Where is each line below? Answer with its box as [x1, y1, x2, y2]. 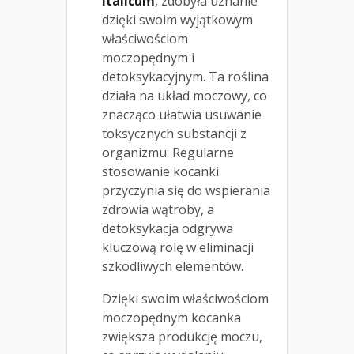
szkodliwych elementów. [102, 257, 243, 275]
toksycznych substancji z [102, 124, 247, 142]
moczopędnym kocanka [102, 308, 241, 326]
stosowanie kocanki [102, 162, 219, 180]
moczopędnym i [102, 48, 194, 66]
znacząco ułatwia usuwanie [102, 105, 262, 123]
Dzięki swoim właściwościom [102, 289, 269, 307]
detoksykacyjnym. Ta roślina [102, 67, 269, 85]
